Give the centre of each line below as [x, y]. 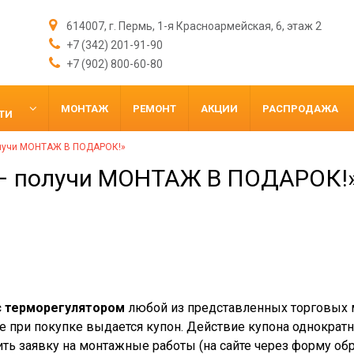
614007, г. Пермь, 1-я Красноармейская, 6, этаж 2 [193, 26]
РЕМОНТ [154, 108]
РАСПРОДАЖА [300, 108]
